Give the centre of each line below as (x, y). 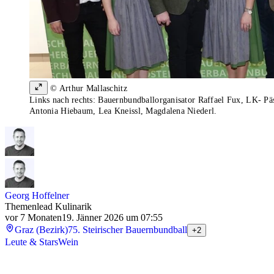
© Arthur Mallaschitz (89, 89)
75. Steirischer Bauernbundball (128, 230)
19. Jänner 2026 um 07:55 (112, 218)
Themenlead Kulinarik (48, 207)
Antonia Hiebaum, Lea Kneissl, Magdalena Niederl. (123, 111)
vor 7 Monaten (33, 218)
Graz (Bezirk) (41, 230)
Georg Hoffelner (37, 196)
